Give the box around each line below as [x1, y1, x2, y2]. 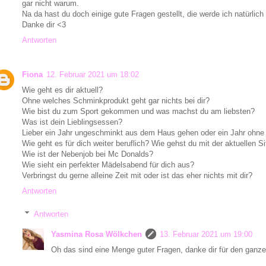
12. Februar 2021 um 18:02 [46, 70, 139, 80]
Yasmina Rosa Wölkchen [51, 230, 142, 239]
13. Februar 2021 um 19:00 [160, 230, 252, 239]
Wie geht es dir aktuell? [22, 85, 103, 95]
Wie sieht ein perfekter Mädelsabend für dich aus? [22, 160, 194, 170]
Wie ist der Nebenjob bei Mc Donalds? [22, 150, 153, 159]
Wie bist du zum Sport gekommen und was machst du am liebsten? [22, 107, 255, 116]
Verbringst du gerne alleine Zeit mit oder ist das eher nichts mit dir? [22, 171, 252, 180]
